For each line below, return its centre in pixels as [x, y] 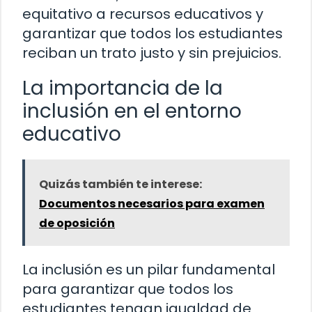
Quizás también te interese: [120, 184]
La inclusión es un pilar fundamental [149, 269]
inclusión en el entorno [132, 111]
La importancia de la [123, 88]
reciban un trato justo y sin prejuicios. [152, 53]
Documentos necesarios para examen [152, 203]
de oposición [77, 223]
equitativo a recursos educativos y [143, 14]
